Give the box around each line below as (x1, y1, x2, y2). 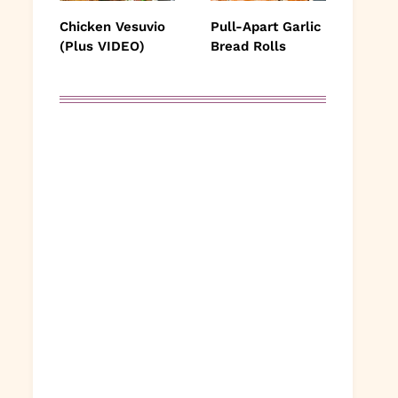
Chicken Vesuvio (60, 18, 165, 35)
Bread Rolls (211, 37, 286, 54)
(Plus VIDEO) (60, 37, 145, 54)
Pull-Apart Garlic (211, 18, 321, 35)
